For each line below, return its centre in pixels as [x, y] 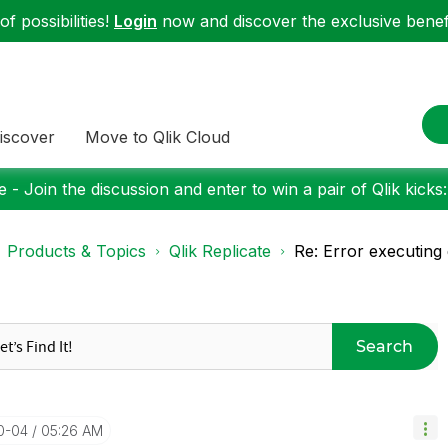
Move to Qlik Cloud [157, 136]
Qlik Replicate [220, 251]
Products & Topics [76, 251]
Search [385, 346]
